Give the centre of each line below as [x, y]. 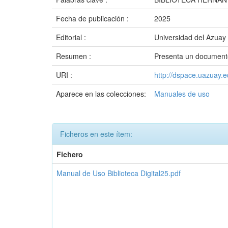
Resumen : [75, 56]
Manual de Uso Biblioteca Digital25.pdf [119, 173]
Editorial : [72, 37]
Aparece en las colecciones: [101, 94]
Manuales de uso [182, 94]
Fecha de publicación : [93, 18]
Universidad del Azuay [190, 37]
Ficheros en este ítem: [96, 134]
